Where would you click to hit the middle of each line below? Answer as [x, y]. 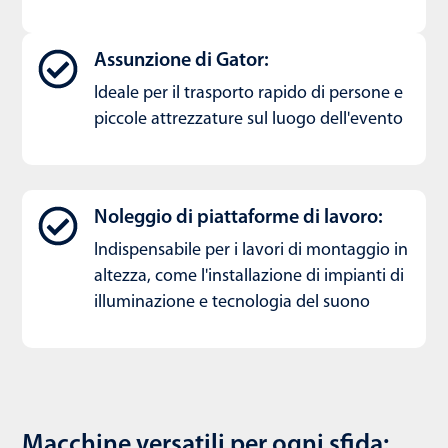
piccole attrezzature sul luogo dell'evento [248, 120]
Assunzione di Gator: [181, 61]
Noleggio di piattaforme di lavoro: [238, 218]
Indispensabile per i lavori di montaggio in [251, 251]
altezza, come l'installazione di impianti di [249, 277]
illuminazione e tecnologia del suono [232, 303]
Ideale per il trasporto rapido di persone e [248, 94]
